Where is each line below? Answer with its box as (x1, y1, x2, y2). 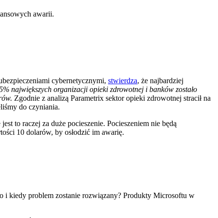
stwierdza (108, 76, 137, 85)
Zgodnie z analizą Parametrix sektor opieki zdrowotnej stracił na (12, 93, 211, 102)
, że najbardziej (137, 76, 183, 85)
